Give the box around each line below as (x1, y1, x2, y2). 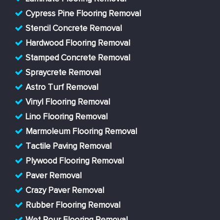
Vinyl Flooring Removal (26, 98, 110, 107)
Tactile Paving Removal (26, 142, 111, 151)
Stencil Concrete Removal (26, 25, 122, 33)
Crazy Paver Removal (26, 187, 104, 195)
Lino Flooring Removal (26, 113, 108, 122)
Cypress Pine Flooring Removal (26, 10, 141, 19)
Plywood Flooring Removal (26, 157, 124, 166)
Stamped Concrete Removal (26, 54, 130, 63)
